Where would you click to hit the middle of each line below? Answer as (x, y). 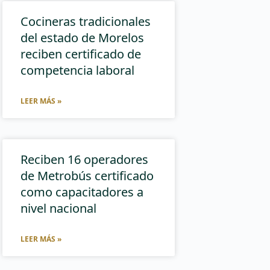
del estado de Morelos (83, 37)
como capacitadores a (82, 192)
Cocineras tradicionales (86, 21)
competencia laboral (78, 70)
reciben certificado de (81, 54)
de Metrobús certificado (87, 175)
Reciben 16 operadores (85, 159)
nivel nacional (59, 208)
